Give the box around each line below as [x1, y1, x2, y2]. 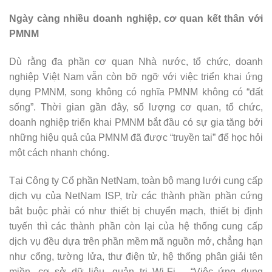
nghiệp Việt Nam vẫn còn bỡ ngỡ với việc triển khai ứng [9, 72, 263, 83]
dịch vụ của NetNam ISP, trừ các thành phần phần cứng [9, 190, 263, 201]
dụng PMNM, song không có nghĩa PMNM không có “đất [9, 87, 263, 98]
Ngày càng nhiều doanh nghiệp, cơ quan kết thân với [9, 13, 263, 24]
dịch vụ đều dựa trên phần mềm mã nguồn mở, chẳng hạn [9, 236, 263, 246]
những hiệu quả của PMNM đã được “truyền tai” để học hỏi [9, 132, 263, 143]
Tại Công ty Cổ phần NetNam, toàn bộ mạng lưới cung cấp [9, 175, 263, 186]
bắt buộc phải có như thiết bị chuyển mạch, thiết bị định [9, 205, 263, 216]
